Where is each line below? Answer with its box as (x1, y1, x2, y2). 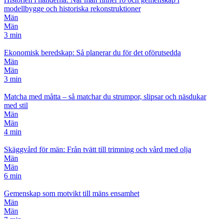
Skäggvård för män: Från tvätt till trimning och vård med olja (4, 145, 191, 153)
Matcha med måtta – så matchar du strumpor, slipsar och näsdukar (4, 92, 206, 101)
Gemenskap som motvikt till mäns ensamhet (4, 189, 139, 197)
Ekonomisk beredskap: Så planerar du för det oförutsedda (4, 48, 181, 57)
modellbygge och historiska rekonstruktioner (4, 4, 141, 13)
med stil (4, 101, 28, 109)
